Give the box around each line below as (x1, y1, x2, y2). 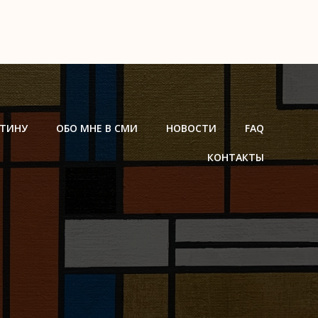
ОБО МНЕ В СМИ (56, 121, 138, 135)
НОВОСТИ (166, 121, 216, 135)
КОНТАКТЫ (207, 150, 264, 164)
